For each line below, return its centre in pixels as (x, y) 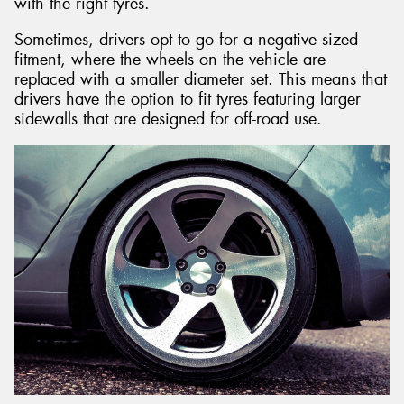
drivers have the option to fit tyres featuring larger (188, 99)
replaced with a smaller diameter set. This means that (201, 79)
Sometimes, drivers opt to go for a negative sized (186, 39)
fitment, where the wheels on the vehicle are (170, 59)
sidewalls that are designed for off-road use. (168, 119)
